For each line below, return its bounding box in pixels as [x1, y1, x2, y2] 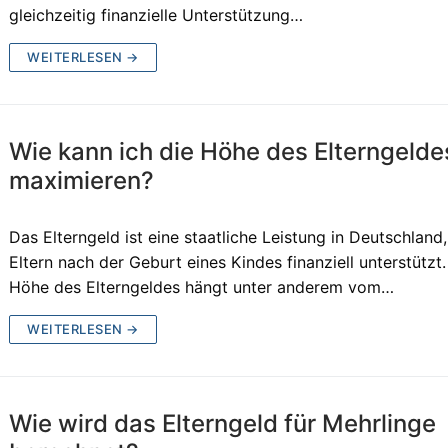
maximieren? [9, 165, 155, 195]
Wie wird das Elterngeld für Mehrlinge [9, 408, 437, 438]
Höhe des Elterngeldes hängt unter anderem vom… [9, 276, 395, 297]
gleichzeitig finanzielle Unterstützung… [9, 4, 304, 25]
